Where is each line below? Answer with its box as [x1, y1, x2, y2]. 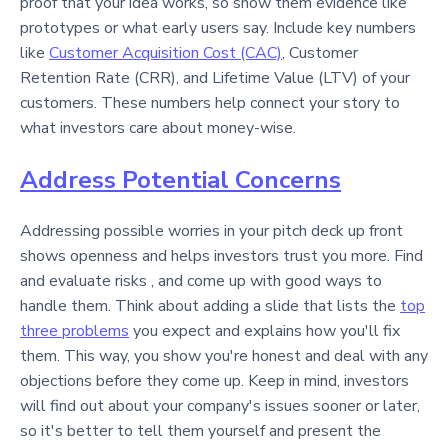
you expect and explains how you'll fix [129, 320, 400, 342]
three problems [20, 320, 129, 342]
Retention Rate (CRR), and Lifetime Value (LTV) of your [20, 67, 410, 89]
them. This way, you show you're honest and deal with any [20, 345, 428, 367]
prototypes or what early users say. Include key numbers [20, 17, 416, 39]
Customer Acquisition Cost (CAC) [49, 42, 282, 64]
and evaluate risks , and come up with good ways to [20, 270, 382, 292]
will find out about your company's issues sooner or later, [20, 395, 420, 417]
